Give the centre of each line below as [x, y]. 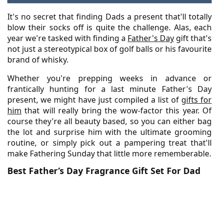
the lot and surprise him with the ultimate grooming [109, 132]
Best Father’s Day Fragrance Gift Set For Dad [104, 170]
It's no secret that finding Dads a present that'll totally [109, 16]
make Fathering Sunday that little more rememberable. [109, 153]
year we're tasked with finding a [67, 38]
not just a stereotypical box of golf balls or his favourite [109, 49]
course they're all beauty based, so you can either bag [109, 121]
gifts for [197, 99]
